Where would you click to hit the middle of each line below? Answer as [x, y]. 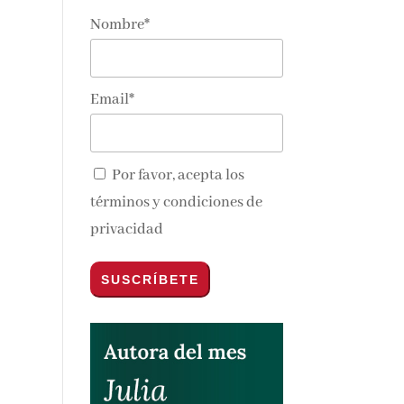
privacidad [126, 230]
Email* [112, 100]
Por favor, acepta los [176, 176]
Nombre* [119, 24]
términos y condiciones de [176, 203]
